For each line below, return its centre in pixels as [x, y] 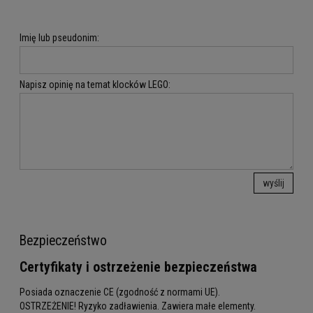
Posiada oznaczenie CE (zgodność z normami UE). [120, 292]
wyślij [274, 183]
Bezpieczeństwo [63, 240]
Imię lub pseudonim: [59, 37]
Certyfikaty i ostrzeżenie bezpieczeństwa [138, 267]
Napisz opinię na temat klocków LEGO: [95, 84]
